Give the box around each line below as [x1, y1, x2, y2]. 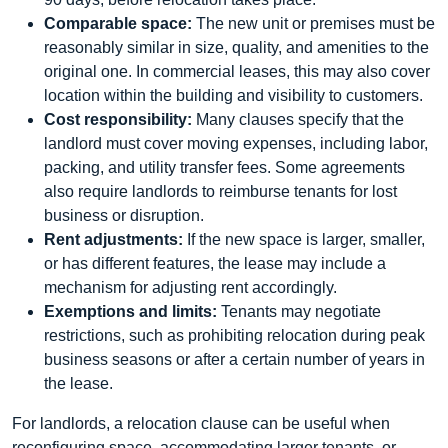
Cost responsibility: [44, 111, 192, 128]
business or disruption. [44, 207, 204, 224]
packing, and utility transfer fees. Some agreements [44, 159, 405, 176]
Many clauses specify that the [192, 111, 404, 128]
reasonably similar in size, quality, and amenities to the [44, 39, 429, 56]
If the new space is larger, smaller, [183, 231, 425, 248]
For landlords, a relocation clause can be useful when [12, 415, 390, 432]
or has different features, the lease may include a [44, 255, 386, 272]
